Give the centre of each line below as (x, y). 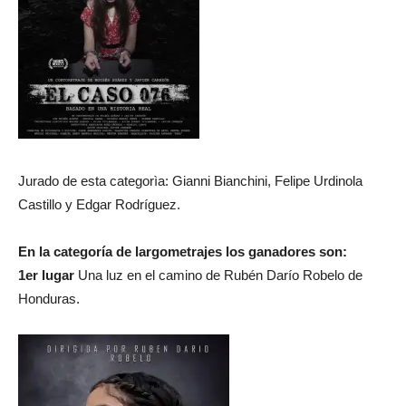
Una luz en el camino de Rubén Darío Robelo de (218, 275)
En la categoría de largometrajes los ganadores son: (183, 251)
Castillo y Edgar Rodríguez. (99, 204)
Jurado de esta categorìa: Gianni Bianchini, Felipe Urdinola (190, 181)
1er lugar (46, 275)
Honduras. (49, 299)
